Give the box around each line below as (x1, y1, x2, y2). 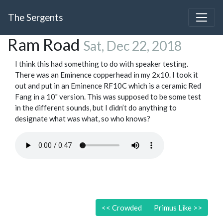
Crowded (111, 203, 142, 213)
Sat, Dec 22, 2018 (83, 38, 182, 54)
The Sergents (8, 11, 63, 23)
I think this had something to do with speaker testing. (15, 59, 188, 69)
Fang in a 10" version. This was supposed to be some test (15, 92, 201, 102)
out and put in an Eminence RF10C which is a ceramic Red (15, 81, 201, 91)
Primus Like (154, 203, 193, 213)
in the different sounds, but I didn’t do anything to (15, 103, 177, 112)
